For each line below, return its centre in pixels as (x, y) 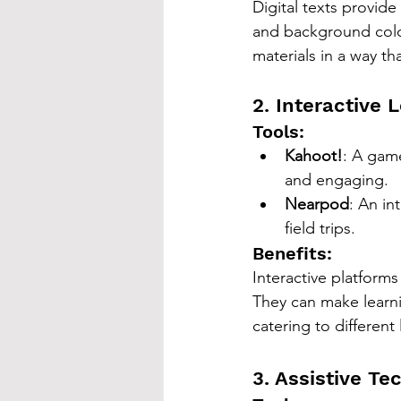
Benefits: (292, 254)
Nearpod (317, 205)
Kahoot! (314, 156)
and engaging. (337, 180)
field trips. (320, 229)
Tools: (278, 132)
